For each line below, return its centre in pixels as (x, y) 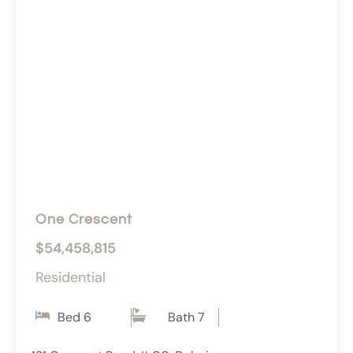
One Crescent (84, 220)
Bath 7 (186, 318)
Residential (71, 278)
